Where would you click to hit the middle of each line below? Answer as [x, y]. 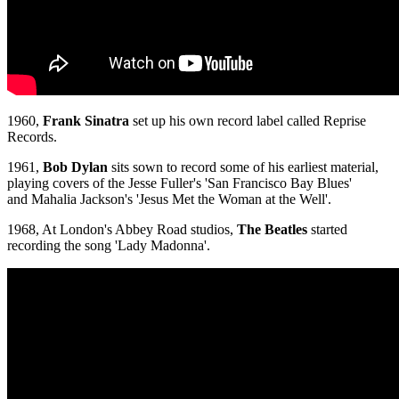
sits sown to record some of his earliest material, [243, 167]
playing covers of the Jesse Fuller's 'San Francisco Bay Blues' [179, 183]
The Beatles [272, 230]
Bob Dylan [75, 167]
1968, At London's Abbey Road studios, [122, 230]
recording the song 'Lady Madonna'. [109, 246]
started [327, 230]
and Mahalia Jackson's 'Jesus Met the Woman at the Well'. [169, 199]
